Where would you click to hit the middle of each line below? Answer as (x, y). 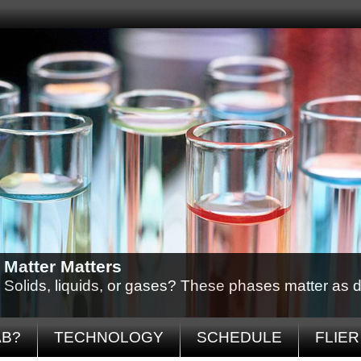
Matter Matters (63, 267)
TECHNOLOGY (109, 337)
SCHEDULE (239, 337)
